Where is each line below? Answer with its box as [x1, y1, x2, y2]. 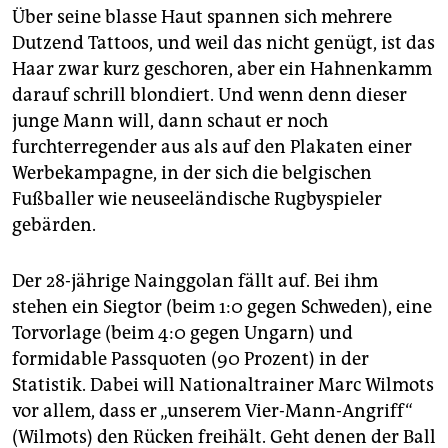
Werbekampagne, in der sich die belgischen [12, 162, 372, 185]
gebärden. [12, 214, 96, 237]
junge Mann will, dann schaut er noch [12, 110, 328, 133]
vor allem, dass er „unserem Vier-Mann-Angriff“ [12, 400, 413, 423]
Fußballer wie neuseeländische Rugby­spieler [12, 188, 382, 211]
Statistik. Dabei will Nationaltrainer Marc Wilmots [12, 374, 434, 397]
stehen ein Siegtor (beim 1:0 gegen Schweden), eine [12, 296, 432, 319]
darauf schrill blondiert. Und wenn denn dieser [12, 84, 407, 107]
